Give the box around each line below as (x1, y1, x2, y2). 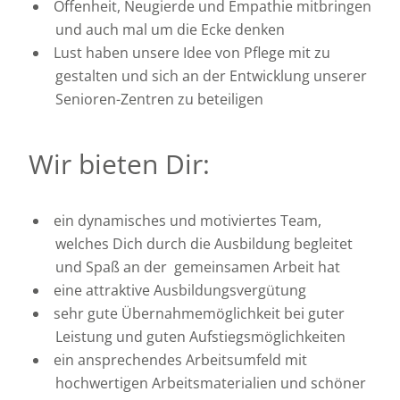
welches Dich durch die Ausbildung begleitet (55, 233, 353, 254)
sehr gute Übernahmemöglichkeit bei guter (54, 303, 345, 323)
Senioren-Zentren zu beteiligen (55, 88, 263, 109)
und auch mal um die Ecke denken (55, 19, 285, 39)
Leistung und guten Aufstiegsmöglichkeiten (55, 326, 346, 346)
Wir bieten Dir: (29, 145, 210, 182)
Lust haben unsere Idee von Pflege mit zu (54, 42, 330, 62)
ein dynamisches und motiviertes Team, (54, 210, 321, 230)
